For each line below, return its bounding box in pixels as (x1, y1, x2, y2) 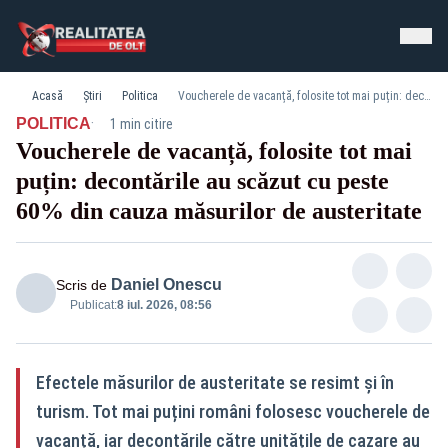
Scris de (56, 277, 107, 293)
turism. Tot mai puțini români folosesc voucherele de (36, 401, 430, 422)
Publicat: (70, 298, 117, 312)
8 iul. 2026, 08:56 (117, 298, 212, 312)
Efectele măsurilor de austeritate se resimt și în (36, 372, 394, 393)
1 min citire (110, 116, 173, 132)
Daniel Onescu (111, 276, 222, 293)
